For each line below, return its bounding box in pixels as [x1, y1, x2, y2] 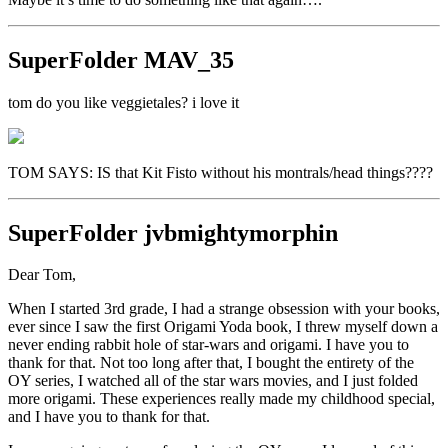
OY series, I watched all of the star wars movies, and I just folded [8, 372, 418, 390]
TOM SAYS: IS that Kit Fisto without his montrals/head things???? [8, 163, 433, 181]
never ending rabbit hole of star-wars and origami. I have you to [8, 336, 409, 354]
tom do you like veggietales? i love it [8, 93, 239, 111]
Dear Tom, [8, 266, 76, 284]
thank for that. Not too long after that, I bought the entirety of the [8, 354, 414, 372]
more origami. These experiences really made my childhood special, [8, 390, 435, 408]
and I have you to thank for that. [8, 408, 210, 426]
